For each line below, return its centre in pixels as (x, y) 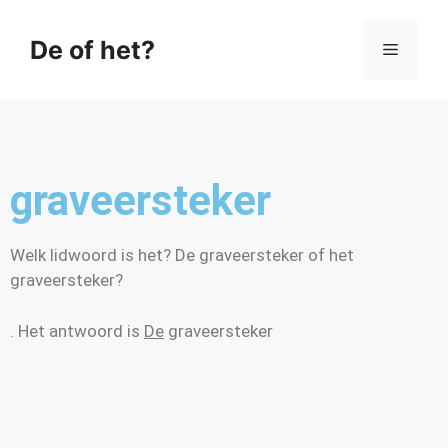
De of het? (92, 50)
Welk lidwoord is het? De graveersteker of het (182, 255)
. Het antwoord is (77, 330)
